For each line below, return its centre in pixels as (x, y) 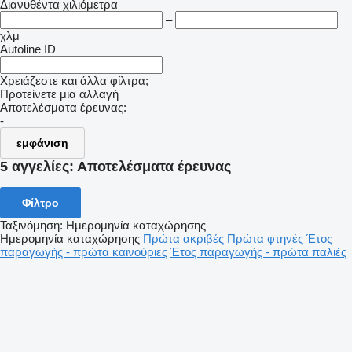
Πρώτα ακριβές (183, 238)
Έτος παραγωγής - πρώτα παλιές (258, 251)
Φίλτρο (40, 202)
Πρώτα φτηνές (265, 238)
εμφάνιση (42, 143)
